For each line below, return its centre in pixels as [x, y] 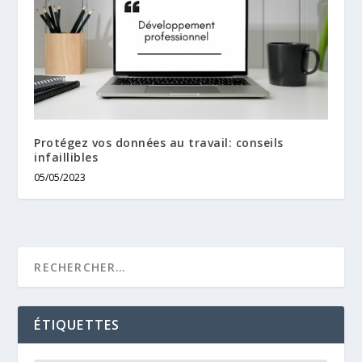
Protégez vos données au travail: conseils [159, 143]
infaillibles [66, 158]
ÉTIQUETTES [77, 325]
